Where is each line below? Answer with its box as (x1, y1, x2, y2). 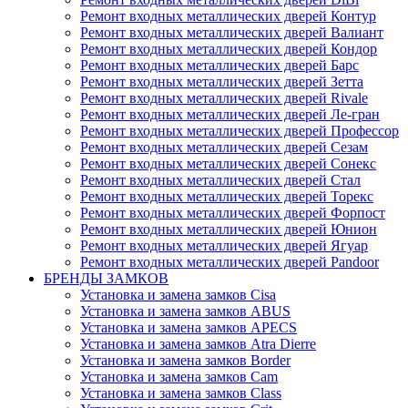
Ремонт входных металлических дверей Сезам (80, 139, 368, 156)
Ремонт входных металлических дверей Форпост (80, 205, 385, 221)
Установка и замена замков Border (80, 352, 291, 369)
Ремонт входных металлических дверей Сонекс (80, 156, 376, 172)
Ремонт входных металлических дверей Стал (80, 172, 361, 189)
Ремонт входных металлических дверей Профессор (80, 123, 399, 139)
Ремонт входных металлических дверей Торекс (80, 189, 373, 205)
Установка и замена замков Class (80, 385, 281, 402)
